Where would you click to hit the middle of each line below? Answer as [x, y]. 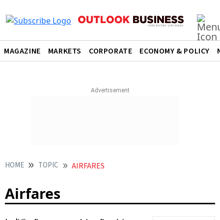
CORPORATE [111, 51]
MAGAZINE [22, 51]
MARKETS [65, 51]
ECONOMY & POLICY [175, 51]
